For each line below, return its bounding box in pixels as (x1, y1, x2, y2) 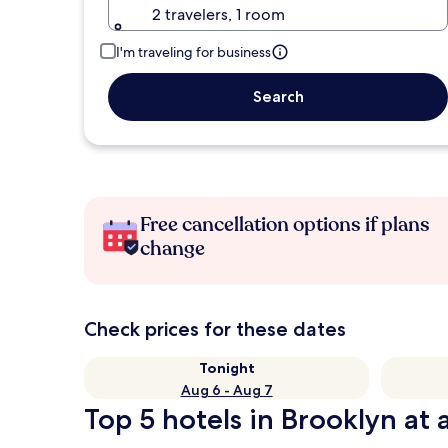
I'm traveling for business (116, 43, 271, 61)
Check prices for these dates (84, 317, 346, 341)
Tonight (198, 359, 255, 377)
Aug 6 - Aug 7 (180, 381, 273, 399)
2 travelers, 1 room (152, 4, 285, 25)
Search (252, 87, 304, 106)
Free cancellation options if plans (140, 211, 430, 238)
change (140, 235, 205, 262)
